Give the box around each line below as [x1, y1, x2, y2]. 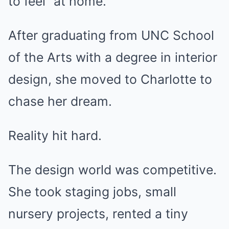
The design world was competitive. [8, 162, 217, 177]
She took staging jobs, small [8, 184, 176, 199]
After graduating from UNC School [8, 28, 214, 43]
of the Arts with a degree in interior [8, 50, 217, 65]
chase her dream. [8, 94, 112, 109]
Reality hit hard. [8, 128, 102, 143]
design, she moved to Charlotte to [8, 72, 212, 87]
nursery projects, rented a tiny [8, 206, 188, 221]
